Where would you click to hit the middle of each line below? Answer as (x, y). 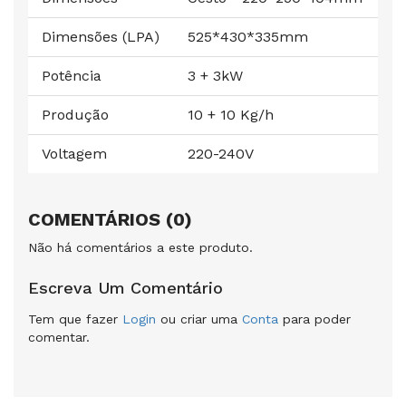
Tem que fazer (75, 319)
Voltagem (74, 154)
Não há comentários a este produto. (140, 248)
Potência (72, 76)
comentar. (59, 338)
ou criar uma (199, 319)
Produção (75, 115)
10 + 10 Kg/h (231, 115)
